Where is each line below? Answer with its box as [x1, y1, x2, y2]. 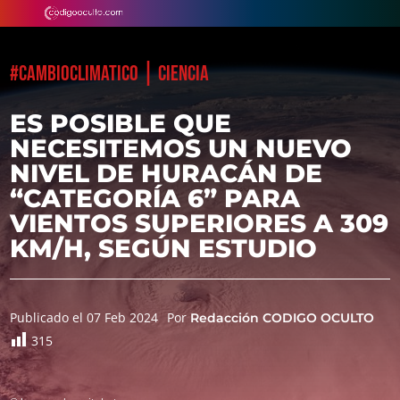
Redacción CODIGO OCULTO [190, 310, 375, 326]
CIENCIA [158, 61, 210, 87]
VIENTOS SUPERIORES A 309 [10, 208, 389, 238]
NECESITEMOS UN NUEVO [10, 133, 353, 163]
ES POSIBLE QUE [10, 108, 232, 138]
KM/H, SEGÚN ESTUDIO [10, 233, 318, 263]
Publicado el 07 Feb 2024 [10, 309, 159, 326]
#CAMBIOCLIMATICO [10, 61, 139, 87]
